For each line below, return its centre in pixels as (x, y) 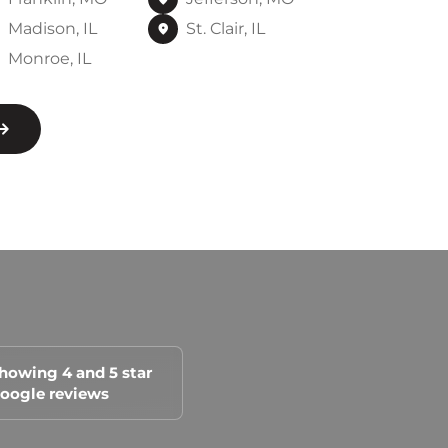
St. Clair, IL (225, 28)
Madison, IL (52, 28)
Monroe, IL (49, 58)
